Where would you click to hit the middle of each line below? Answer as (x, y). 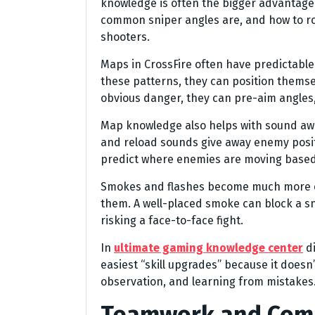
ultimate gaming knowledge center (208, 248)
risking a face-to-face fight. (172, 221)
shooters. (125, 37)
